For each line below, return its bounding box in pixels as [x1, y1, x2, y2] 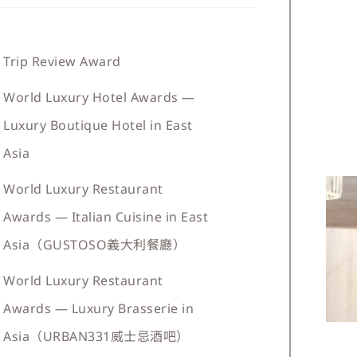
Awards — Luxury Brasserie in [3, 300, 194, 317]
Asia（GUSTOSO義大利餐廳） [3, 236, 186, 253]
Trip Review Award [3, 53, 121, 70]
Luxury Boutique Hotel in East [3, 116, 193, 134]
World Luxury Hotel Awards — [3, 88, 195, 106]
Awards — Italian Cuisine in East [3, 208, 209, 226]
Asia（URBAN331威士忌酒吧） [3, 328, 190, 345]
